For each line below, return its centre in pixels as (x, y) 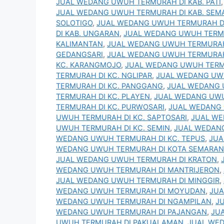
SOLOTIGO (74, 23)
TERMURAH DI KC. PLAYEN (103, 96)
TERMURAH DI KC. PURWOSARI (110, 107)
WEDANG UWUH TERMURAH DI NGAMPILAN (134, 201)
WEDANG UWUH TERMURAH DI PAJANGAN (131, 212)
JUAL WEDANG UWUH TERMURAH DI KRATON (136, 159)
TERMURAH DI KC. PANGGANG (109, 86)
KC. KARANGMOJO (88, 65)
